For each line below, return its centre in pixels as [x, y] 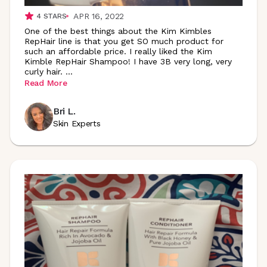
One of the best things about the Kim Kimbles [118, 31]
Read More [46, 83]
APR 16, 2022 [99, 16]
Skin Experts [77, 123]
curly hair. [44, 72]
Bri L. [64, 111]
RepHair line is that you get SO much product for [124, 41]
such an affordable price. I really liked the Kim [118, 51]
